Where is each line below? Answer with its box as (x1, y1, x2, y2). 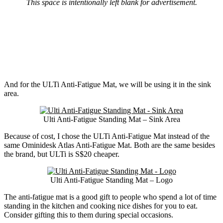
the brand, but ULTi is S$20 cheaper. (4, 150, 119, 159)
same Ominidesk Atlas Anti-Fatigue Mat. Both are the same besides (4, 141, 215, 150)
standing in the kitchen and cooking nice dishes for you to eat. (4, 202, 198, 211)
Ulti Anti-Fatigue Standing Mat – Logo (50, 176, 173, 185)
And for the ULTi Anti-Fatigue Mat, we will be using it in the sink (4, 80, 211, 89)
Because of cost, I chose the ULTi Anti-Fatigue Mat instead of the (4, 132, 210, 141)
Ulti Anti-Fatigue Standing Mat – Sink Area (43, 115, 180, 124)
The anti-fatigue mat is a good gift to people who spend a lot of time (4, 193, 217, 202)
